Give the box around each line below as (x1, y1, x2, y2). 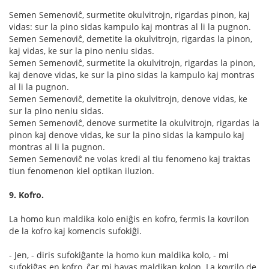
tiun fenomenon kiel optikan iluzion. (9, 165, 154, 177)
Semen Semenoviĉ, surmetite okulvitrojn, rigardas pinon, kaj (9, 9, 250, 21)
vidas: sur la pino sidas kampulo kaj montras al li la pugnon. (9, 21, 251, 33)
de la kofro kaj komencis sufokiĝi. (9, 225, 142, 237)
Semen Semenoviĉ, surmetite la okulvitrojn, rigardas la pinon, (9, 57, 255, 69)
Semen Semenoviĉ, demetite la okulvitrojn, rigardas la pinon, (9, 33, 252, 45)
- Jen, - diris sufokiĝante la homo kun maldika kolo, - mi (9, 249, 229, 261)
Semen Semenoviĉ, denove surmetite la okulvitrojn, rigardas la (9, 117, 259, 129)
